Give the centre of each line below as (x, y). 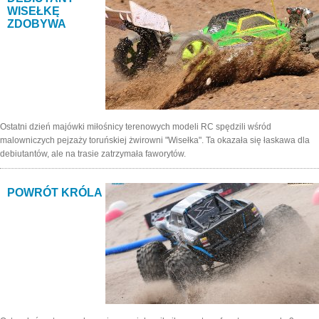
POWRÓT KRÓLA (55, 192)
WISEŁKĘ (33, 11)
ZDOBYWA (37, 23)
